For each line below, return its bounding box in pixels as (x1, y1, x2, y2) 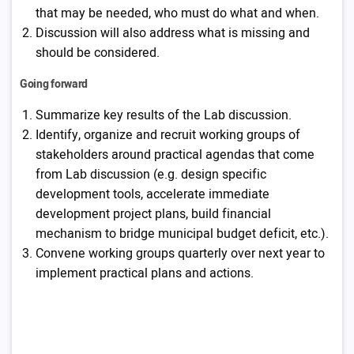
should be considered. (36, 43, 160, 62)
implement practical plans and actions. (36, 264, 254, 283)
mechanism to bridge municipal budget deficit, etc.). (36, 224, 329, 243)
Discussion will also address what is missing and (36, 24, 310, 43)
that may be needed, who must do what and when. (36, 4, 319, 23)
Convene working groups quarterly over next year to (36, 244, 325, 263)
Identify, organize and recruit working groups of (36, 126, 300, 145)
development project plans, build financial (36, 205, 271, 224)
